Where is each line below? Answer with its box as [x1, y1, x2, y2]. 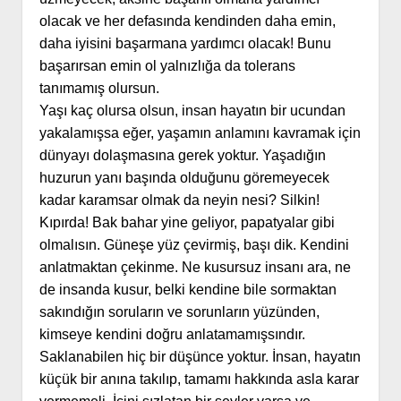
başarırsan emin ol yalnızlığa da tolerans [38, 58, 295, 74]
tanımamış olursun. [38, 81, 159, 97]
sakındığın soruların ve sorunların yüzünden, [38, 304, 320, 320]
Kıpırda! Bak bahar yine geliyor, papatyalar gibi [38, 215, 335, 231]
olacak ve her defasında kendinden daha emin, [38, 13, 336, 30]
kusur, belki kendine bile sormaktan [113, 282, 337, 298]
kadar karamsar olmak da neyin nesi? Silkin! [38, 192, 320, 209]
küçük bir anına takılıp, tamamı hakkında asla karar [38, 371, 359, 388]
